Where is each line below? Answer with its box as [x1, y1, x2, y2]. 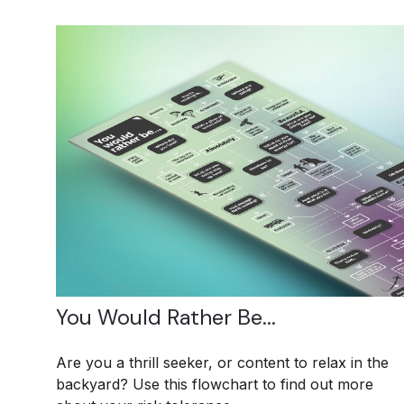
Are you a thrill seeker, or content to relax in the [56, 353, 389, 372]
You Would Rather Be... [56, 303, 276, 332]
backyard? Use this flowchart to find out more [56, 375, 373, 394]
